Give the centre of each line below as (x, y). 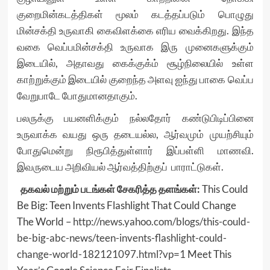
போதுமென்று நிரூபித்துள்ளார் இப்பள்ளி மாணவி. (135, 151)
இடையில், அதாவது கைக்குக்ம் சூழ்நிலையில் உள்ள (135, 63)
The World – (45, 222)
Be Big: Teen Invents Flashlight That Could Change (126, 206)
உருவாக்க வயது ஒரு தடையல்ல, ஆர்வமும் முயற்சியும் (135, 134)
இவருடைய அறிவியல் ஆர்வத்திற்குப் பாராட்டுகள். (120, 167)
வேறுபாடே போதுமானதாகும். (77, 96)
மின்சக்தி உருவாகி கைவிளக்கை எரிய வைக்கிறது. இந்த (135, 31)
